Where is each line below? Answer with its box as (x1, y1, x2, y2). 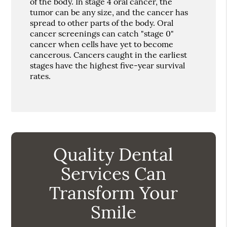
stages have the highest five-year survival (30, 60, 185, 70)
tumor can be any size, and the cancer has (30, 7, 188, 17)
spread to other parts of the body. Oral (30, 17, 174, 28)
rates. (30, 70, 51, 81)
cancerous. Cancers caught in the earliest (30, 49, 187, 60)
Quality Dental (53, 142, 174, 166)
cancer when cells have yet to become (30, 39, 174, 49)
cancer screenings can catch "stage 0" (30, 28, 174, 39)
